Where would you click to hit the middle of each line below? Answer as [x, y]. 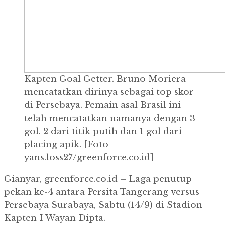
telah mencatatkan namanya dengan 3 [110, 119]
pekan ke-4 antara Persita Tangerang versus [102, 192]
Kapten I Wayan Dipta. [55, 218]
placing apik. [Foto [66, 145]
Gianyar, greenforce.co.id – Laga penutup [98, 179]
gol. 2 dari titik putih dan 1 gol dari [103, 132]
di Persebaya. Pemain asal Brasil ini [102, 105]
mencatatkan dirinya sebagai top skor [109, 92]
